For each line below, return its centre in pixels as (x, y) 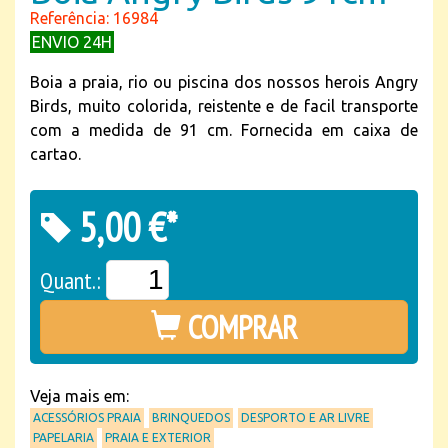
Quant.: (73, 280)
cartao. (55, 154)
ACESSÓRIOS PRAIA (87, 417)
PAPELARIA (63, 437)
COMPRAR (239, 327)
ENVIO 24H (72, 42)
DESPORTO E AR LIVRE (305, 417)
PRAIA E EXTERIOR (158, 437)
